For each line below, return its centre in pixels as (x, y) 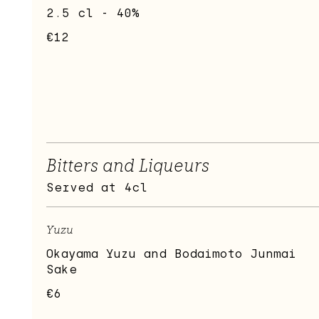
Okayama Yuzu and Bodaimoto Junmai (171, 254)
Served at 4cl (97, 188)
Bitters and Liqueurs (128, 166)
